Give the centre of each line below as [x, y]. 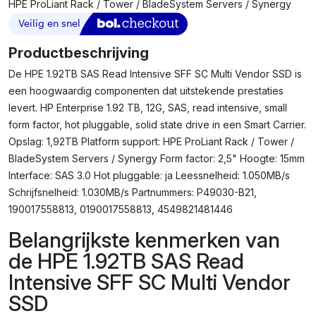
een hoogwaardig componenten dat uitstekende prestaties [146, 91]
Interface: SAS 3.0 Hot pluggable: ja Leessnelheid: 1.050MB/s [149, 175]
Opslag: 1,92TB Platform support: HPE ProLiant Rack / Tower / [151, 141]
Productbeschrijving [79, 53]
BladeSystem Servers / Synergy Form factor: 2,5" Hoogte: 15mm [157, 158]
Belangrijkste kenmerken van [144, 240]
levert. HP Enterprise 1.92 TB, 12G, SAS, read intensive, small [148, 108]
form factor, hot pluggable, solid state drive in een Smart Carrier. [157, 124]
